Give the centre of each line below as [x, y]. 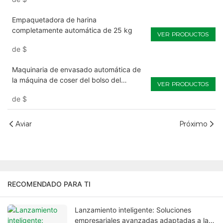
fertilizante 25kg [38, 91]
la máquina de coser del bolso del [66, 80]
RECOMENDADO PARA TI [49, 184]
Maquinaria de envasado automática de [76, 70]
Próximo [193, 124]
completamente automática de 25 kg [72, 30]
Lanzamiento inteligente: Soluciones [133, 210]
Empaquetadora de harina [54, 20]
